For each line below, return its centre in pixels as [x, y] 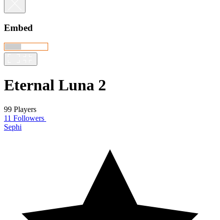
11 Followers [24, 118]
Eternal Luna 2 [55, 85]
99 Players [20, 109]
